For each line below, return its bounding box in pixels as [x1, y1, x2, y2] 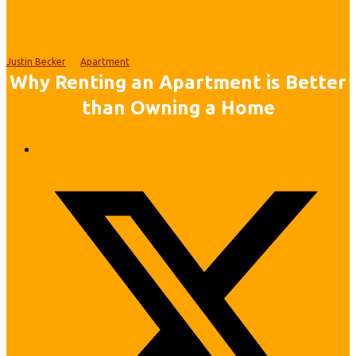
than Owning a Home [81, 96, 275, 118]
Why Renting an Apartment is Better [10, 71, 346, 93]
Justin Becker [6, 56, 66, 67]
